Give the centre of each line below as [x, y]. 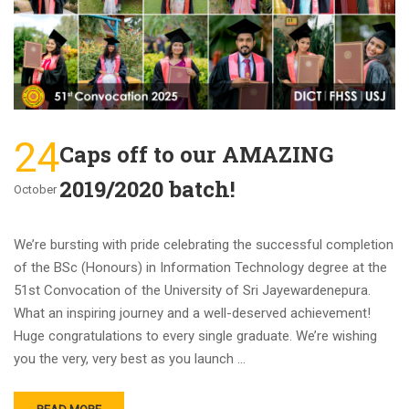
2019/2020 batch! [147, 189]
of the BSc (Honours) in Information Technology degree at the [200, 268]
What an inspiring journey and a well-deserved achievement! [192, 314]
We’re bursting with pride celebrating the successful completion [204, 245]
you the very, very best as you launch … [130, 359]
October [35, 190]
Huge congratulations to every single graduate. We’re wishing [195, 336]
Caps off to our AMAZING [196, 155]
